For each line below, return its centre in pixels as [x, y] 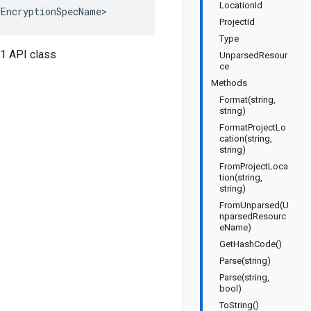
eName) [235, 227]
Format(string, [247, 100]
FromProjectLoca [254, 166]
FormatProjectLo [253, 127]
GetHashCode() [251, 244]
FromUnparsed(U [254, 205]
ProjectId [237, 22]
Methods [229, 83]
